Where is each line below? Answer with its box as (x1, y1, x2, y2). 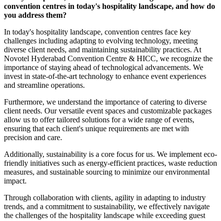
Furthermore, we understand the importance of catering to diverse (4, 98, 207, 107)
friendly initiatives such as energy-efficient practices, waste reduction (4, 159, 217, 168)
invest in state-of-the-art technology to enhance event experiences (4, 72, 206, 81)
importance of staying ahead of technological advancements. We (4, 63, 203, 72)
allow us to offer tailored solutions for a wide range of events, (4, 115, 194, 124)
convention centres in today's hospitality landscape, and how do (4, 2, 215, 11)
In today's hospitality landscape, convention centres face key (4, 28, 191, 37)
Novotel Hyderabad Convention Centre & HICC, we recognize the (4, 54, 213, 63)
